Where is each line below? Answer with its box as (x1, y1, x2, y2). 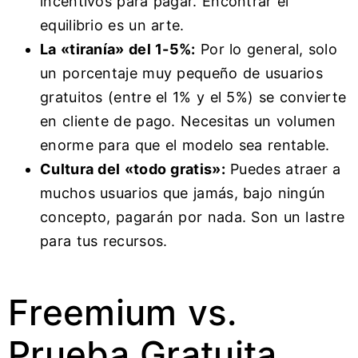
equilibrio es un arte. (40, 17, 185, 34)
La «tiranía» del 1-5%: (40, 41, 196, 58)
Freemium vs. (8, 291, 237, 335)
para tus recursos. (40, 233, 168, 250)
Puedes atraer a (225, 161, 341, 178)
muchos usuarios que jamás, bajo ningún (40, 185, 326, 202)
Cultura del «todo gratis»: (40, 161, 225, 178)
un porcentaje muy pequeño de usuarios (40, 65, 324, 82)
